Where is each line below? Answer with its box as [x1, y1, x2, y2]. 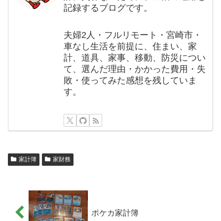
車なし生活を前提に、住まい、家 [64, 41, 197, 52]
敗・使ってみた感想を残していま [64, 75, 197, 86]
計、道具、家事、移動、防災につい [64, 53, 206, 63]
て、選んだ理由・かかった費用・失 [64, 64, 206, 74]
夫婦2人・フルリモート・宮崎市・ [64, 30, 202, 40]
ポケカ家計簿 [91, 208, 139, 217]
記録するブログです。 [64, 3, 153, 13]
